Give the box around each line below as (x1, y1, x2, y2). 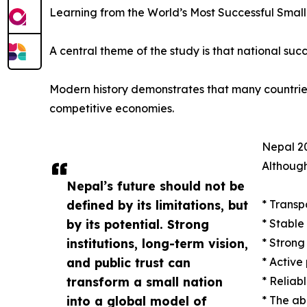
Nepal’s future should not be (66, 178, 245, 194)
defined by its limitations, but (66, 197, 248, 213)
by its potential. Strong (66, 217, 209, 232)
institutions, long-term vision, (66, 236, 248, 251)
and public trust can (66, 255, 191, 271)
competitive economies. (49, 101, 174, 116)
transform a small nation (66, 274, 223, 290)
